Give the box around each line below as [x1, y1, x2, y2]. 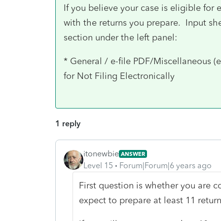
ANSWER [121, 150, 145, 157]
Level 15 [83, 160, 113, 170]
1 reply [55, 118, 80, 128]
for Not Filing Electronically [64, 70, 175, 81]
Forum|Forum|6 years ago [119, 160, 212, 170]
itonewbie [83, 148, 119, 158]
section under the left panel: [64, 32, 177, 43]
